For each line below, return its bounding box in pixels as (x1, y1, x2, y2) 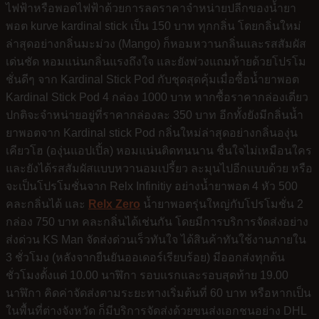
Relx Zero (88, 198, 140, 211)
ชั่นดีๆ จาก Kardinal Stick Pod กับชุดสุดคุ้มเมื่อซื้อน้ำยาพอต (6, 73, 299, 86)
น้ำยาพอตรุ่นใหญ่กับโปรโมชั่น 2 (140, 198, 303, 211)
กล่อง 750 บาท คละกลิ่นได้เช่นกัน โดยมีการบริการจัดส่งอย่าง (6, 216, 308, 229)
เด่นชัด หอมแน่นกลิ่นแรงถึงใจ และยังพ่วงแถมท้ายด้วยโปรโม (6, 56, 306, 68)
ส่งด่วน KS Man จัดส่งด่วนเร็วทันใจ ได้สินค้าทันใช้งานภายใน (6, 234, 306, 246)
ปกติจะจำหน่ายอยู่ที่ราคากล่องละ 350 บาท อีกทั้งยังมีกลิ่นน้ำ (6, 109, 303, 122)
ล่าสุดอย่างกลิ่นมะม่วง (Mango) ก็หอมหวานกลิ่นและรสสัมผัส (6, 38, 306, 51)
